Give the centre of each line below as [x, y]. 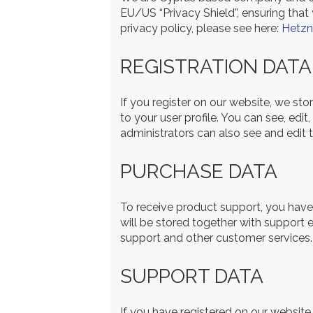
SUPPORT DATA [192, 276]
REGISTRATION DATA [216, 66]
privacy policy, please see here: [201, 29]
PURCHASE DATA [199, 171]
